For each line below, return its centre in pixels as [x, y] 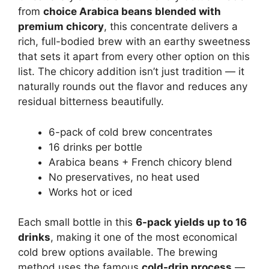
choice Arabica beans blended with [132, 12]
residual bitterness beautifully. [91, 102]
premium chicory [61, 27]
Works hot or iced [91, 192]
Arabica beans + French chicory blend [141, 162]
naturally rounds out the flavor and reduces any [133, 87]
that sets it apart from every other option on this [134, 57]
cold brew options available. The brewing [118, 252]
